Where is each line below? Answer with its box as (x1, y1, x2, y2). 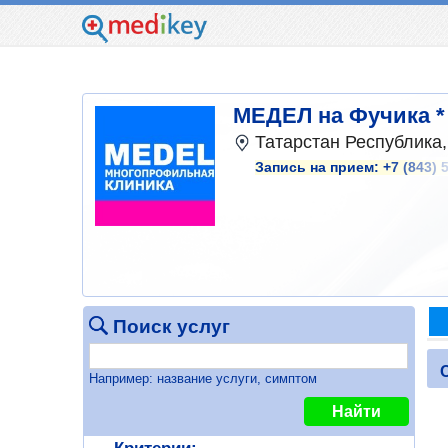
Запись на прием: (255, 159, 383, 175)
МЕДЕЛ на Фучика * (233, 103, 445, 129)
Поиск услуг (112, 315, 230, 337)
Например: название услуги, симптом (88, 370, 317, 386)
